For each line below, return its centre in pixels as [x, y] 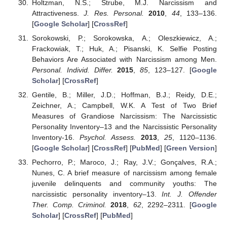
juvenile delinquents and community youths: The [124, 184]
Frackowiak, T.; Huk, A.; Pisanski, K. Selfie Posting [124, 48]
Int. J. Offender [190, 194]
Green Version [190, 148]
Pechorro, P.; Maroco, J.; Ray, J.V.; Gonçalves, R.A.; [124, 162]
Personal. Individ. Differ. [72, 70]
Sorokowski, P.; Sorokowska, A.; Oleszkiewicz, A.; [124, 38]
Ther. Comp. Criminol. [69, 205]
